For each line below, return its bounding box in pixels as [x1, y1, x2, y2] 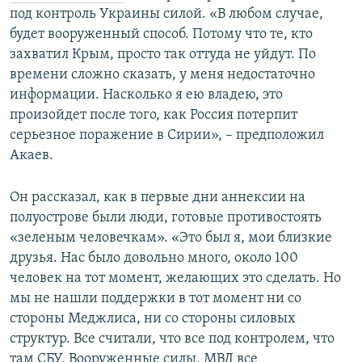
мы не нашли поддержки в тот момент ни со [10, 291, 301, 307]
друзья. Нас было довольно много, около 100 [10, 250, 298, 267]
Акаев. [10, 148, 53, 164]
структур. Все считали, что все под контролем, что [10, 331, 335, 347]
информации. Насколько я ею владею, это [10, 87, 283, 103]
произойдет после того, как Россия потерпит [10, 107, 297, 124]
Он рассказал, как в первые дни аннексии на [10, 190, 305, 206]
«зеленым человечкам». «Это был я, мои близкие [10, 230, 332, 246]
